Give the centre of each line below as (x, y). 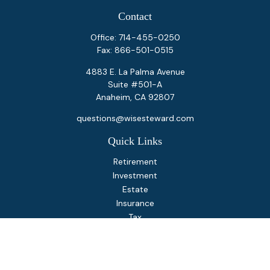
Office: (104, 37)
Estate (135, 189)
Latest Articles (135, 259)
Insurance (135, 203)
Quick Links (135, 141)
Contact (135, 16)
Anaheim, (114, 97)
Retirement (135, 162)
